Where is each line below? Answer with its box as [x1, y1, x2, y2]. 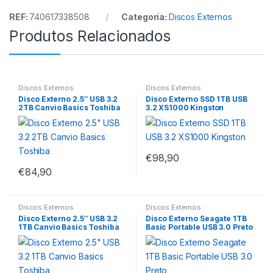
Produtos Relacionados [9, 26, 171, 45]
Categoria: [121, 11, 169, 22]
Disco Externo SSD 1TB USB [145, 94, 247, 104]
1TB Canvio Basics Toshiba [18, 222, 119, 232]
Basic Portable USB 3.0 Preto [145, 222, 253, 232]
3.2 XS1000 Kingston [145, 102, 224, 112]
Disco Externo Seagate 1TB [145, 214, 247, 224]
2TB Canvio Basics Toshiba [18, 102, 121, 112]
